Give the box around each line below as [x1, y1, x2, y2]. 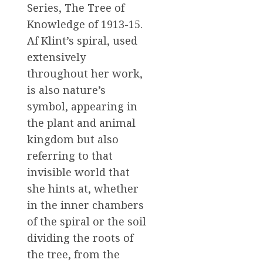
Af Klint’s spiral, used [27, 33, 137, 48]
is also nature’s [27, 83, 106, 97]
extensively [27, 50, 86, 65]
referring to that [27, 149, 113, 163]
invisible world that [27, 165, 130, 180]
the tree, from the [27, 247, 120, 262]
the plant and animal [27, 116, 136, 130]
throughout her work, [27, 66, 143, 81]
